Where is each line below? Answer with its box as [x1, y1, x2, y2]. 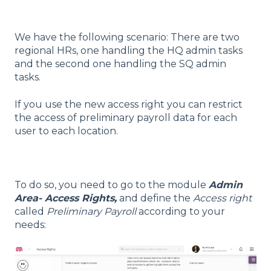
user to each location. [15, 125, 120, 137]
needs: [15, 218, 46, 230]
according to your [139, 205, 225, 217]
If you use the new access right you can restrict [15, 98, 243, 110]
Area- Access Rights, [15, 192, 117, 204]
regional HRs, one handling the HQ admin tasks [15, 45, 243, 57]
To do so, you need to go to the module [15, 178, 209, 191]
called [15, 205, 47, 217]
